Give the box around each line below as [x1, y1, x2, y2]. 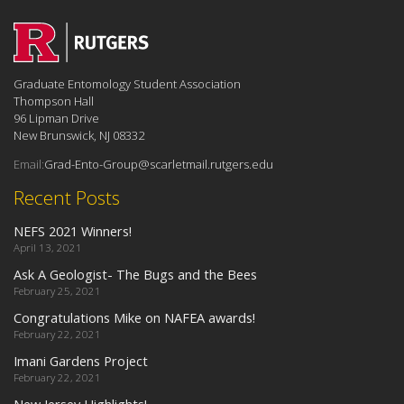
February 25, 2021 [14, 283, 101, 298]
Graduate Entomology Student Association [14, 76, 241, 93]
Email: [14, 156, 44, 173]
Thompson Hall [14, 93, 94, 110]
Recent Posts [14, 184, 120, 210]
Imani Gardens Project [14, 351, 148, 370]
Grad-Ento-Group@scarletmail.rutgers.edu [44, 156, 273, 173]
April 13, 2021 [14, 240, 82, 254]
